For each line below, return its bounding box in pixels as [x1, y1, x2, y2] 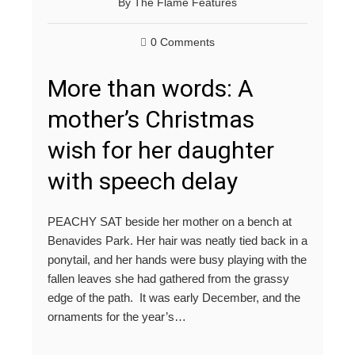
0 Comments [151, 36, 215, 49]
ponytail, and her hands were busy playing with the [48, 253, 307, 267]
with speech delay [48, 167, 238, 196]
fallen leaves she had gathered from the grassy [48, 272, 289, 286]
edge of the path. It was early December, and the [48, 291, 300, 305]
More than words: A [48, 74, 254, 103]
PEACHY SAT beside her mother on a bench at [48, 215, 292, 229]
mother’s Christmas [48, 105, 254, 134]
